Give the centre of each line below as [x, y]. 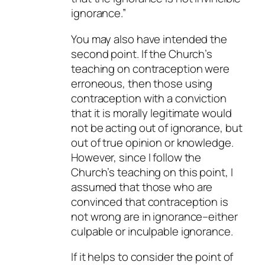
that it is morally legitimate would [151, 113]
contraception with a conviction [149, 98]
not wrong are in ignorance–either [154, 216]
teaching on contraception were [150, 68]
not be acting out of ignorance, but [157, 127]
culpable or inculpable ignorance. [152, 231]
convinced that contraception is [150, 201]
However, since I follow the [136, 157]
